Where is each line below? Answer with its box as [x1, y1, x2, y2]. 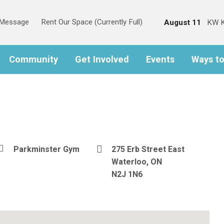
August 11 [164, 17, 203, 27]
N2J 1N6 [111, 169, 142, 179]
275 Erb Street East [111, 144, 184, 154]
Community [9, 54, 58, 64]
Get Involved [75, 54, 129, 64]
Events [146, 54, 174, 64]
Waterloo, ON [111, 157, 162, 166]
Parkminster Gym [13, 144, 79, 154]
